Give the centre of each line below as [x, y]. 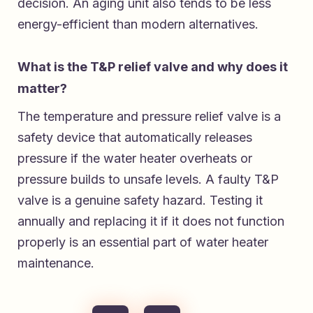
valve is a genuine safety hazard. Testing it [140, 200]
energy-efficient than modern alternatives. [138, 24]
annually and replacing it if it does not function [151, 221]
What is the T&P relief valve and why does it [153, 66]
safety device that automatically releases [135, 137]
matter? [42, 88]
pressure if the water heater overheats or [135, 158]
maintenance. [56, 263]
